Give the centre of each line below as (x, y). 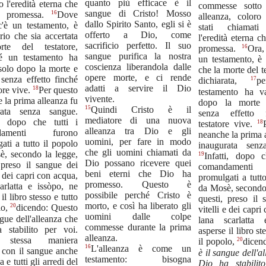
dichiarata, (224, 81)
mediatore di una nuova (138, 120)
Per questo (58, 90)
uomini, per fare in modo (138, 141)
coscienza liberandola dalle (138, 66)
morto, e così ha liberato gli (138, 205)
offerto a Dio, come (138, 34)
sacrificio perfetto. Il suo (138, 45)
